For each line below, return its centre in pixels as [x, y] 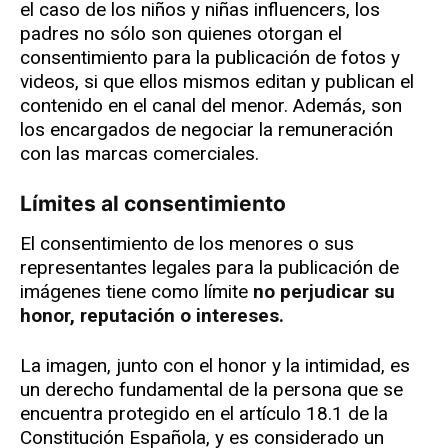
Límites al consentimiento [159, 204]
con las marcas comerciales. [139, 154]
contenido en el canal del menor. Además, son [211, 106]
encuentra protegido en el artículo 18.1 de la [204, 414]
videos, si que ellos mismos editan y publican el [217, 82]
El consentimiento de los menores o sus [187, 244]
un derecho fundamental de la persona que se [211, 390]
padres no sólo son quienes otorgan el [181, 34]
